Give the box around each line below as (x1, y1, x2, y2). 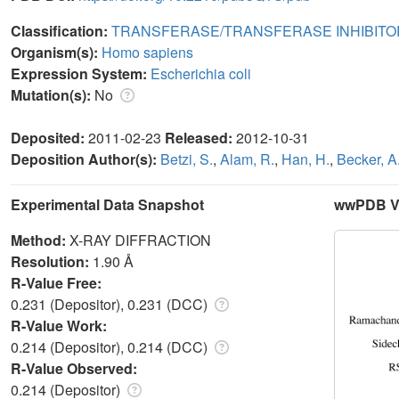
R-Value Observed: (11, 357, 141, 379)
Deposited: (11, 126, 88, 148)
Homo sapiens (102, 41, 193, 62)
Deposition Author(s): (11, 148, 160, 169)
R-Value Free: (11, 272, 105, 293)
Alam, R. (220, 148, 274, 169)
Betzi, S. (160, 148, 213, 169)
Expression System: (11, 62, 151, 84)
